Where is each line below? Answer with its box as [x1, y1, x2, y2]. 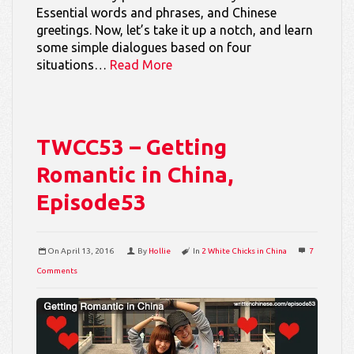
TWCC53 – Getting [36, 134, 227, 159]
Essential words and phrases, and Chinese [36, 5, 277, 20]
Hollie [149, 246, 171, 255]
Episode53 [36, 189, 146, 214]
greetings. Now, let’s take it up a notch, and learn [36, 22, 313, 37]
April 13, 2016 [61, 246, 114, 255]
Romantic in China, [36, 161, 233, 186]
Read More [110, 57, 172, 72]
